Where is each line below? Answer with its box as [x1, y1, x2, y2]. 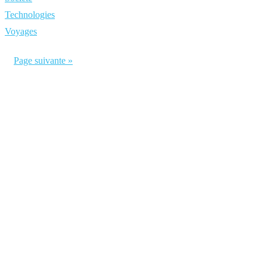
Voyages [5, 26, 37, 36]
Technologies [5, 10, 55, 20]
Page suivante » [14, 55, 73, 66]
